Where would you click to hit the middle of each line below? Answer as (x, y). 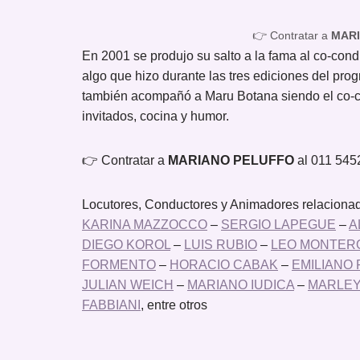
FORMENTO (119, 264)
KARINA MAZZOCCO (145, 224)
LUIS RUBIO (221, 244)
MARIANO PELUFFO (231, 160)
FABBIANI (111, 305)
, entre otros (174, 305)
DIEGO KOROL (126, 244)
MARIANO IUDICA (241, 284)
